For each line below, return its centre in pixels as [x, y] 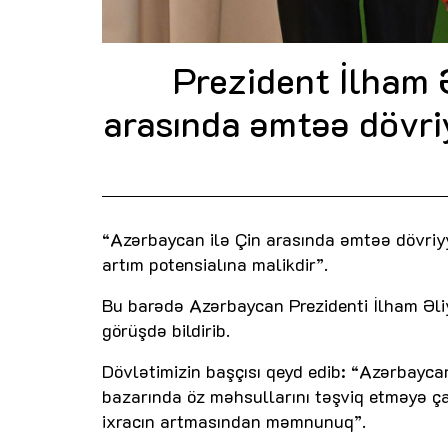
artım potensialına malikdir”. [215, 264]
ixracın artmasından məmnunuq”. [234, 421]
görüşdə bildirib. [166, 330]
